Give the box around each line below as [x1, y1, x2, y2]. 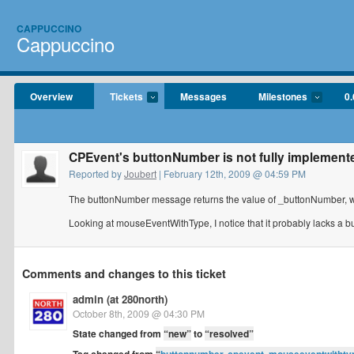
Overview [30, 89, 73, 104]
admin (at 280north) [73, 292, 168, 307]
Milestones [258, 89, 307, 104]
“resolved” [205, 326, 254, 341]
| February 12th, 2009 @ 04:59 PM [156, 167, 306, 180]
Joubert [124, 167, 156, 180]
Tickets [110, 89, 143, 104]
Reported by [69, 167, 124, 180]
